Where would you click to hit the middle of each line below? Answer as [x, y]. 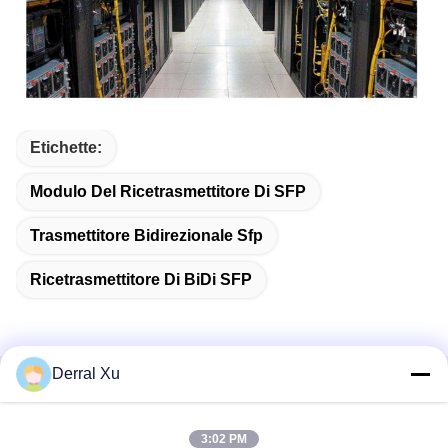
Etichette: [66, 148]
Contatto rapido [90, 404]
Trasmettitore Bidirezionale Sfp [146, 236]
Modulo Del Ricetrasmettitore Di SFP [168, 192]
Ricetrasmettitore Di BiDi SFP [141, 280]
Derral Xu [86, 373]
